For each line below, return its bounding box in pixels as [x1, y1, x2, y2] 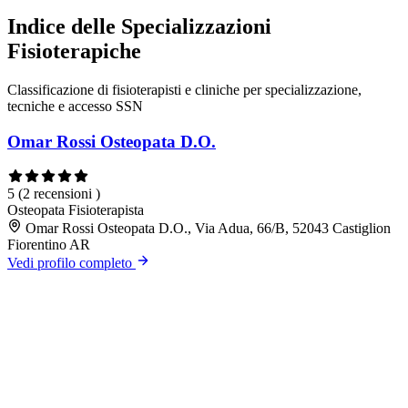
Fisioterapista [68, 201, 144, 218]
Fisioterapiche [7, 39, 141, 64]
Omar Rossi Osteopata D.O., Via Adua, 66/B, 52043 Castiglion [25, 219, 391, 236]
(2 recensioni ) [18, 185, 100, 201]
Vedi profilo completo [7, 254, 136, 270]
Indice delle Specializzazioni [7, 15, 271, 39]
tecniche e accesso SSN [7, 98, 143, 115]
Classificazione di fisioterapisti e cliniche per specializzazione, [7, 82, 362, 98]
